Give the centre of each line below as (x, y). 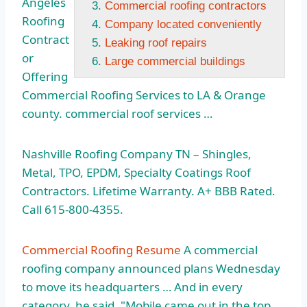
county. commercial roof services (111, 114)
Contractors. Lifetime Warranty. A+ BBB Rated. (149, 191)
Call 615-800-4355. (73, 210)
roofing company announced (101, 269)
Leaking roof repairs (156, 43)
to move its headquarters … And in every (132, 287)
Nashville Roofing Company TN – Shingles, (137, 154)
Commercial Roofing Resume (101, 250)
